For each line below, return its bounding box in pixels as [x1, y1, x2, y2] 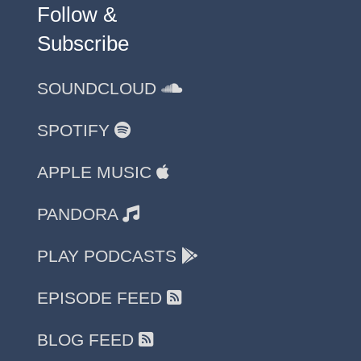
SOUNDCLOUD [37, 79, 161, 98]
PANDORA [37, 205, 122, 224]
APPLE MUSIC [37, 163, 156, 182]
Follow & [37, 2, 117, 27]
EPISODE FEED [37, 288, 167, 308]
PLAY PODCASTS [37, 247, 181, 266]
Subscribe [37, 31, 129, 56]
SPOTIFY [37, 121, 114, 140]
